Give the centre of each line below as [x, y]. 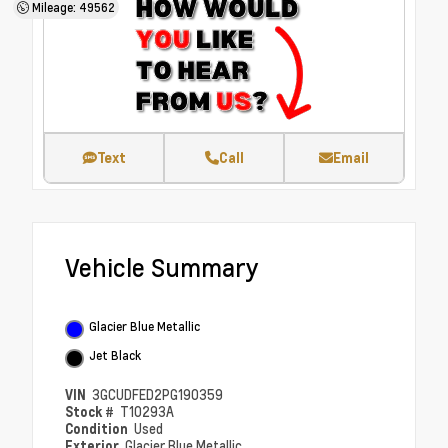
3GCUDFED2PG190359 [158, 395]
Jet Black [115, 355]
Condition [98, 429]
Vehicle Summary [162, 268]
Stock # [91, 412]
